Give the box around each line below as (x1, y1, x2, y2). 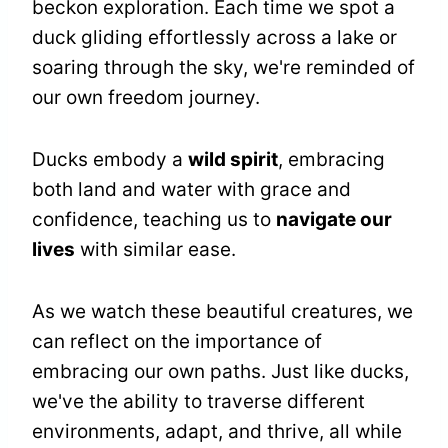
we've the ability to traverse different (32, 390, 365, 414)
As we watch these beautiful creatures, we (32, 300, 413, 324)
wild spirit (188, 148, 278, 172)
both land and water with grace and (32, 178, 351, 202)
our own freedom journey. (32, 86, 260, 110)
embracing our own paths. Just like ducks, (32, 360, 409, 384)
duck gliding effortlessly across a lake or (32, 26, 397, 50)
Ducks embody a (32, 148, 188, 172)
